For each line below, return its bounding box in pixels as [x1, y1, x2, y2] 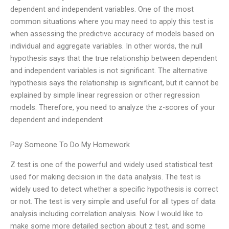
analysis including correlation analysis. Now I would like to [10, 209, 203, 218]
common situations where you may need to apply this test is [10, 16, 214, 26]
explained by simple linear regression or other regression [10, 90, 200, 100]
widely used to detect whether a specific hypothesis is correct [10, 184, 218, 194]
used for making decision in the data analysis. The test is [10, 172, 201, 181]
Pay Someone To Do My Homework [10, 140, 130, 150]
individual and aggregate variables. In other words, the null [10, 41, 202, 51]
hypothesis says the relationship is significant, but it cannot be [10, 78, 219, 87]
